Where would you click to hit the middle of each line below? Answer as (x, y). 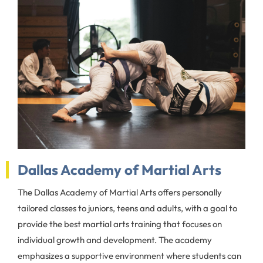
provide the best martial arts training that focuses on (120, 224)
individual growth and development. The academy (115, 240)
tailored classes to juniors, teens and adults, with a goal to (127, 208)
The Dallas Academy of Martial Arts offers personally (120, 192)
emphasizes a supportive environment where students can (129, 255)
